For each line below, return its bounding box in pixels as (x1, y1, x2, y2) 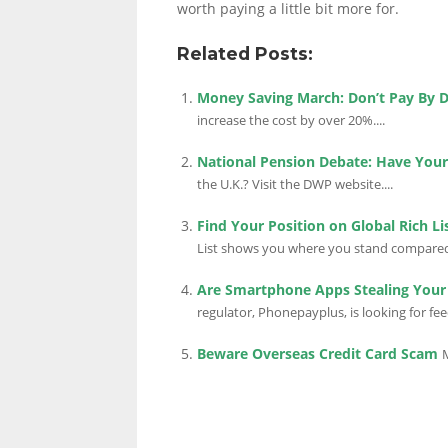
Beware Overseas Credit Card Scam (197, 344, 438, 363)
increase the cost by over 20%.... (197, 112, 385, 129)
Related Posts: (177, 43, 313, 64)
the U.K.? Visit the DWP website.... (197, 176, 393, 193)
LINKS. (136, 62, 196, 84)
